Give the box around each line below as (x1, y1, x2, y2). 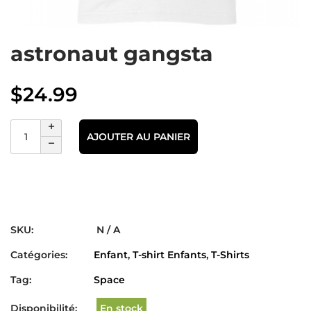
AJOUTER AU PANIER (87, 130, 190, 143)
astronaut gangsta (10, 41, 213, 67)
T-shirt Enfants (133, 249, 206, 261)
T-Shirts (211, 249, 249, 261)
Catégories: (10, 249, 67, 261)
